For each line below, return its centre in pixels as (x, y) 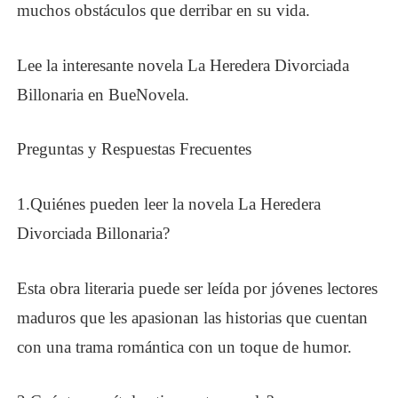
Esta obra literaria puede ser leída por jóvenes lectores (198, 288)
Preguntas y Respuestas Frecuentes (135, 149)
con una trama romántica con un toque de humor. (185, 346)
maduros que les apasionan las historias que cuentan (193, 317)
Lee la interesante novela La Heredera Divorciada (183, 65)
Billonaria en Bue (77, 94)
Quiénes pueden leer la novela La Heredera (176, 203)
